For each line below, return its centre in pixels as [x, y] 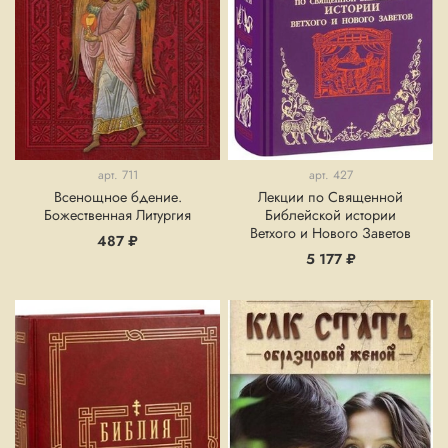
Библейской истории [330, 214]
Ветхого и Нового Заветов [330, 232]
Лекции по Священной [330, 196]
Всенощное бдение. [117, 196]
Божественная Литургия [117, 214]
